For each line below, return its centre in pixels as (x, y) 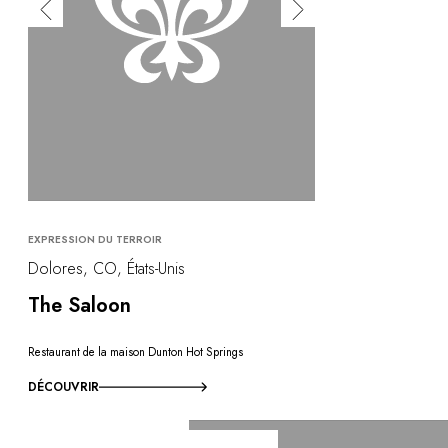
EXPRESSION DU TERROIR (95, 239)
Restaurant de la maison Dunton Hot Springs (135, 352)
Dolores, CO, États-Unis (106, 268)
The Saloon (79, 305)
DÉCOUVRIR (63, 386)
